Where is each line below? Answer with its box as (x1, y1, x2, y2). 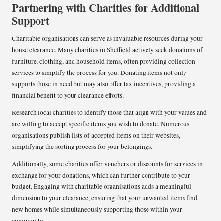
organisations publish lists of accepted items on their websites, (12, 130, 180, 140)
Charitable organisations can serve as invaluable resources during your (12, 34, 203, 43)
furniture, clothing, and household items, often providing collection (12, 56, 195, 66)
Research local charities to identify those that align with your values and (12, 108, 207, 117)
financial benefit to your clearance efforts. (12, 90, 124, 100)
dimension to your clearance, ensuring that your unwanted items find (12, 193, 197, 202)
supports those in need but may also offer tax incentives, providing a (12, 79, 196, 88)
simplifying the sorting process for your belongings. (12, 142, 152, 151)
